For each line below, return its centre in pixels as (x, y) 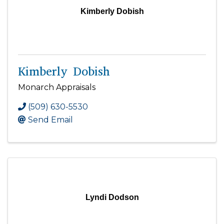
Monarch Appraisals (57, 87)
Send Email (50, 119)
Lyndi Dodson (112, 197)
